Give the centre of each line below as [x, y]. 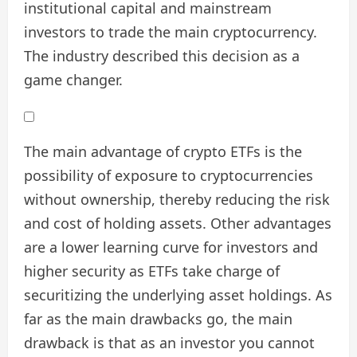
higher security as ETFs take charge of [152, 271]
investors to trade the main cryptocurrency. [171, 32]
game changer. [73, 80]
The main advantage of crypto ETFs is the [163, 152]
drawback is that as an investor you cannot [169, 343]
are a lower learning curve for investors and [171, 247]
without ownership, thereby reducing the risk [177, 200]
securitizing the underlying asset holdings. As [178, 295]
